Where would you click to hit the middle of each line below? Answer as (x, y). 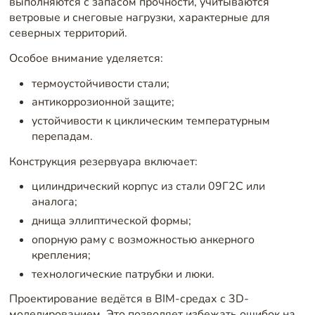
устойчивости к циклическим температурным (150, 121)
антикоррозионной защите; (103, 102)
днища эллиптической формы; (111, 221)
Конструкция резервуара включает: (103, 161)
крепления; (61, 255)
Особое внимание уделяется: (86, 58)
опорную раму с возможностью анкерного (143, 239)
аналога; (54, 202)
